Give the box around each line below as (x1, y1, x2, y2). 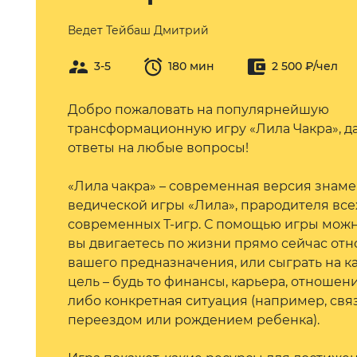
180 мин (168, 59, 214, 73)
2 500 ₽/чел (272, 59, 338, 73)
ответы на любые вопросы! (68, 140, 249, 155)
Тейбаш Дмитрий (106, 23, 209, 37)
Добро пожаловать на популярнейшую (68, 102, 329, 117)
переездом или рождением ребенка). (68, 312, 320, 328)
